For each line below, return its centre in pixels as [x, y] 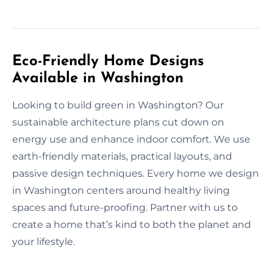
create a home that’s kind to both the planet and [132, 224]
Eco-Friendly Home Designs [108, 61]
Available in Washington [98, 78]
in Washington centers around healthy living [121, 190]
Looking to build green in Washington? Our [118, 105]
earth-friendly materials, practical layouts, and [122, 156]
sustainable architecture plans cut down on [118, 122]
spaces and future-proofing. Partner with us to [125, 207]
